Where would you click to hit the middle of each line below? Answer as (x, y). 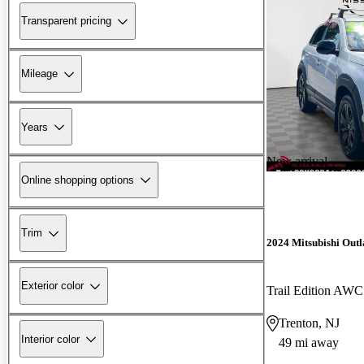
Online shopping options (78, 180)
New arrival (297, 161)
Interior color (50, 339)
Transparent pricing (66, 21)
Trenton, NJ (309, 323)
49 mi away (309, 342)
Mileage (39, 74)
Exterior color (52, 286)
